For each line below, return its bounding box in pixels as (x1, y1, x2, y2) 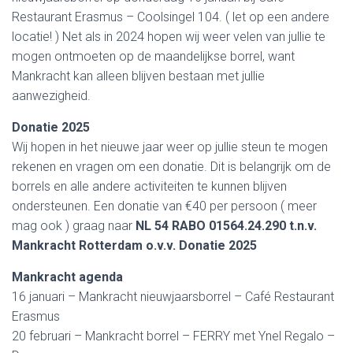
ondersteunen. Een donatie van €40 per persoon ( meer (12, 199, 317, 214)
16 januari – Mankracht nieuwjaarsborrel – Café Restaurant (12, 289, 334, 304)
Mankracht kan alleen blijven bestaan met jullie (12, 69, 265, 84)
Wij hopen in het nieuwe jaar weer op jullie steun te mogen (12, 139, 328, 154)
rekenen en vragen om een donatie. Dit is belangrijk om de (12, 159, 331, 174)
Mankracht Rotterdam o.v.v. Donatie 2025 (12, 238, 260, 253)
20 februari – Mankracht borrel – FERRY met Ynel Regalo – (12, 329, 335, 344)
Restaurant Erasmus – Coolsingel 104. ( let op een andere (12, 9, 329, 24)
